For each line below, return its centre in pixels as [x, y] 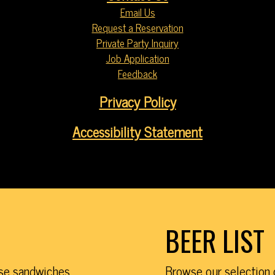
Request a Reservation [137, 28]
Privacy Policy [137, 102]
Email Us [137, 13]
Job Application [137, 59]
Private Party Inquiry [137, 43]
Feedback [137, 74]
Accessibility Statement [137, 132]
